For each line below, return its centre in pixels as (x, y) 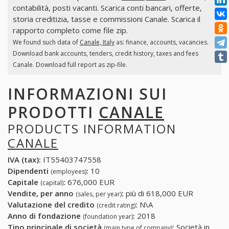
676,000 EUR (90, 182)
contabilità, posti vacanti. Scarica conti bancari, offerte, (107, 8)
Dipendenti (29, 171)
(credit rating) (116, 205)
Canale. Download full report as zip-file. (70, 65)
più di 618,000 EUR (158, 193)
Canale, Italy (97, 42)
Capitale (24, 182)
